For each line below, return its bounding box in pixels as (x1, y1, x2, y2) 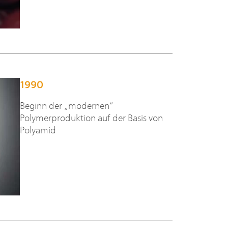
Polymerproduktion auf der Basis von (19, 111, 163, 124)
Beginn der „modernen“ (19, 99, 113, 112)
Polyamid (19, 123, 56, 136)
